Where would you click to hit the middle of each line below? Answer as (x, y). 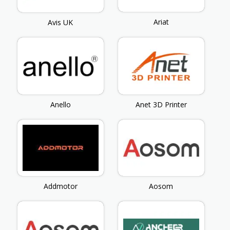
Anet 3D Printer (161, 104)
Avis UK (61, 23)
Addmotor (60, 186)
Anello (60, 104)
